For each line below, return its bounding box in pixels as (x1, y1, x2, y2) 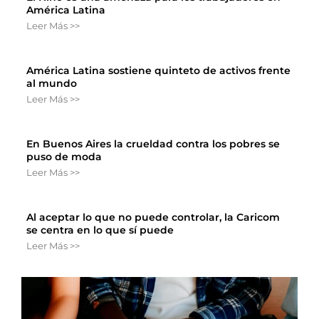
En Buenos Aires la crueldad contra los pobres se (26, 137, 280, 151)
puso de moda (26, 150, 102, 164)
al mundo (26, 77, 77, 90)
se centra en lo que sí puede (26, 224, 174, 237)
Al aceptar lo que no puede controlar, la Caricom (26, 211, 280, 224)
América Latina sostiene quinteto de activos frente (26, 64, 291, 78)
